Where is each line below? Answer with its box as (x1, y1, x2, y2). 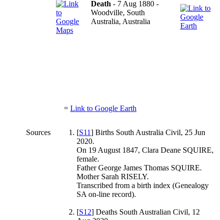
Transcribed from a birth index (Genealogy (77, 181, 209, 190)
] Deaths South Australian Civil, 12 (91, 207, 200, 216)
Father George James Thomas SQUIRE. (77, 163, 202, 172)
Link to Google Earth (70, 104, 137, 112)
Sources (26, 128, 53, 137)
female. (77, 154, 99, 163)
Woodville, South (91, 8, 145, 17)
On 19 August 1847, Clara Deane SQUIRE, (77, 145, 214, 154)
